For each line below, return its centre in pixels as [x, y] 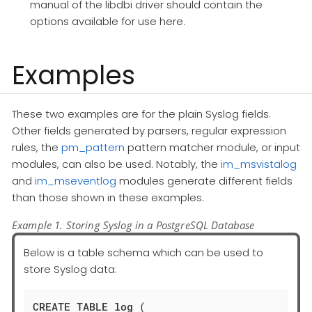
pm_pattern [93, 147]
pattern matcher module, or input [212, 147]
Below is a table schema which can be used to [143, 252]
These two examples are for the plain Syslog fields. [141, 114]
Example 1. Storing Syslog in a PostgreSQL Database [133, 225]
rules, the [37, 147]
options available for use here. [107, 22]
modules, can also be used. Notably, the [116, 164]
